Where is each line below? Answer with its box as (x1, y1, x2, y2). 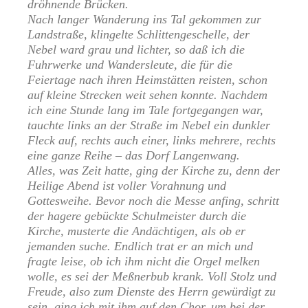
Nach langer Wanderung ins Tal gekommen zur (27, 12, 261, 27)
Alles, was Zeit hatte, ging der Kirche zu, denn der (27, 164, 280, 178)
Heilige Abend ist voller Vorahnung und (27, 179, 226, 193)
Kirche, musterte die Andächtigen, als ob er (27, 224, 245, 239)
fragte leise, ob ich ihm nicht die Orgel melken (27, 254, 260, 269)
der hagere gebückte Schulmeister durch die (27, 209, 246, 223)
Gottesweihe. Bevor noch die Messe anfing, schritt (27, 194, 279, 208)
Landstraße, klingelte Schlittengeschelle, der (27, 27, 250, 42)
